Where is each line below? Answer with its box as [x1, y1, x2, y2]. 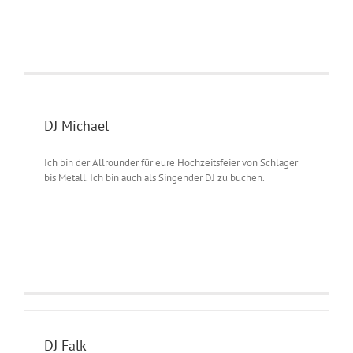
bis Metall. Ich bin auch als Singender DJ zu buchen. [44, 170, 265, 184]
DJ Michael [44, 116, 109, 135]
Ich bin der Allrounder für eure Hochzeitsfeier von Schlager [44, 155, 298, 169]
